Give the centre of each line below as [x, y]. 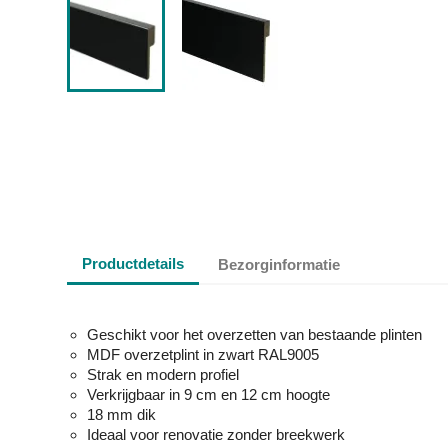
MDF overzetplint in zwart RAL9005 [203, 354]
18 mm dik [121, 414]
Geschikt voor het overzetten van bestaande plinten [254, 334]
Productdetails [133, 264]
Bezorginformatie [279, 265]
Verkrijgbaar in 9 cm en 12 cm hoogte [208, 394]
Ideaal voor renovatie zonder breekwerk [216, 434]
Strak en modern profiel [163, 374]
